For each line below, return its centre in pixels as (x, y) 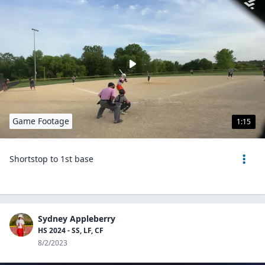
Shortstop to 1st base (51, 159)
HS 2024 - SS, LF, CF (71, 230)
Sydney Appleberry (77, 219)
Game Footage (41, 121)
